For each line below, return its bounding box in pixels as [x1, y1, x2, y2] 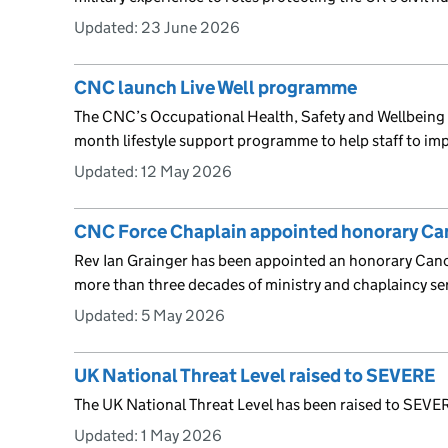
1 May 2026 [141, 425, 222, 445]
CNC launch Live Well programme [74, 75, 357, 99]
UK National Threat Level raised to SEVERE [74, 363, 435, 387]
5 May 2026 [141, 305, 225, 325]
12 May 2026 [141, 161, 232, 181]
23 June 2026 [141, 17, 240, 37]
